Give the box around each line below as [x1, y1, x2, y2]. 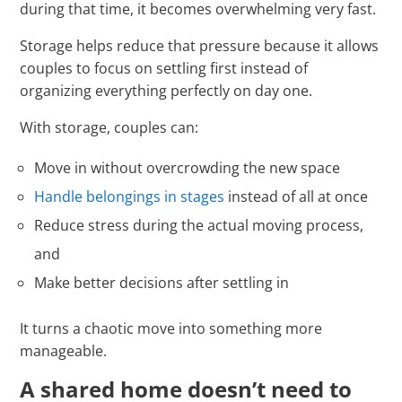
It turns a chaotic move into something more [20, 319, 323, 339]
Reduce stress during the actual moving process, [34, 215, 364, 236]
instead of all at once [224, 187, 369, 207]
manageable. [20, 341, 108, 362]
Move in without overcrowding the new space [34, 158, 341, 179]
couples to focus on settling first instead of [20, 58, 309, 79]
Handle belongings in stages [34, 187, 225, 207]
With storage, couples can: [20, 118, 199, 138]
